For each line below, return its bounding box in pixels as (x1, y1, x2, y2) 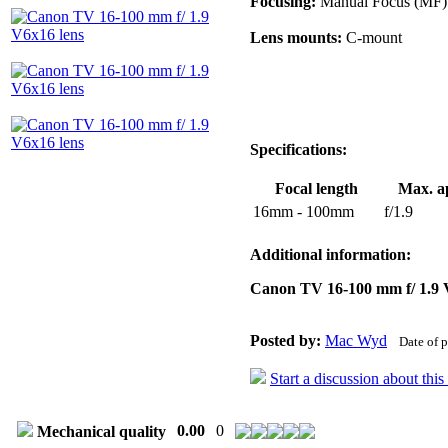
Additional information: (250, 246, 411, 264)
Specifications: (250, 141, 347, 159)
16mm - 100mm (253, 203, 354, 221)
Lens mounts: (250, 29, 342, 47)
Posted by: (250, 332, 321, 350)
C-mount (342, 29, 402, 47)
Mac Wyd (325, 332, 387, 350)
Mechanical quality (37, 423, 166, 441)
